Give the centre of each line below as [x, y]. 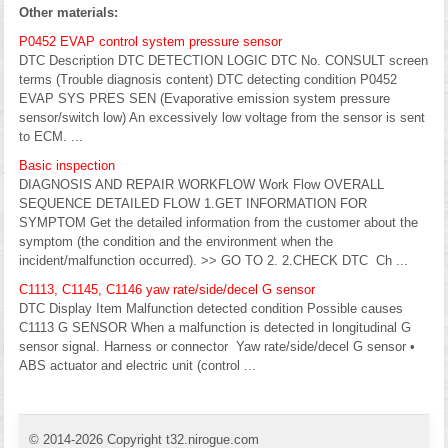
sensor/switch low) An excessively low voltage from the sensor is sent [222, 117]
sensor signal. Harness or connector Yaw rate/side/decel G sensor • [217, 346]
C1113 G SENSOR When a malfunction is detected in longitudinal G [215, 327]
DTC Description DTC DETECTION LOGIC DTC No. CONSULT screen [223, 60]
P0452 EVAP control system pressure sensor [150, 41]
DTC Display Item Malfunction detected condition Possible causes [211, 308]
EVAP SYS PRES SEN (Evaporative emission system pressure [204, 98]
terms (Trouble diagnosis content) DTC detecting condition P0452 [208, 79]
